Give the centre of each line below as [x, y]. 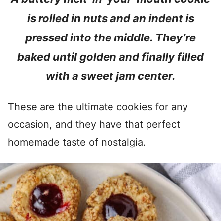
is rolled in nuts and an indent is [110, 18]
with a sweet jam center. [110, 76]
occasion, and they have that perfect [94, 124]
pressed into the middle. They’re [110, 37]
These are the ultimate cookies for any [98, 107]
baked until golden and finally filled [110, 57]
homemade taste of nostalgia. [77, 142]
